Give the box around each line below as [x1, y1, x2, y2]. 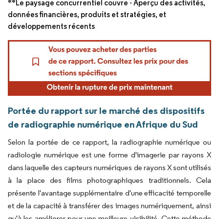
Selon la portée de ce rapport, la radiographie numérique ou [8, 137, 211, 147]
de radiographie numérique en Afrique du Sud [8, 118, 198, 130]
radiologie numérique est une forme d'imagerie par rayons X [8, 150, 211, 159]
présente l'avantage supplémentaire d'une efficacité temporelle [8, 188, 211, 197]
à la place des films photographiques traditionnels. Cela [8, 175, 211, 185]
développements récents [8, 22, 95, 31]
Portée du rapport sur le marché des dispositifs [8, 104, 205, 116]
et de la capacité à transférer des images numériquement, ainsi [8, 200, 211, 210]
